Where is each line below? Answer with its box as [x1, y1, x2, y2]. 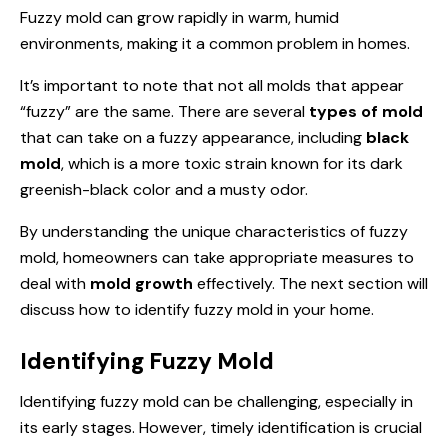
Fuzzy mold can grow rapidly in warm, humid [20, 6, 339, 28]
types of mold [309, 100, 423, 122]
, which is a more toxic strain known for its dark [61, 152, 403, 174]
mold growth [90, 272, 193, 294]
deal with [20, 272, 90, 294]
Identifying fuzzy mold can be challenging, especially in [20, 390, 413, 412]
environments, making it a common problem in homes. [20, 32, 410, 54]
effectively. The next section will [193, 272, 428, 294]
